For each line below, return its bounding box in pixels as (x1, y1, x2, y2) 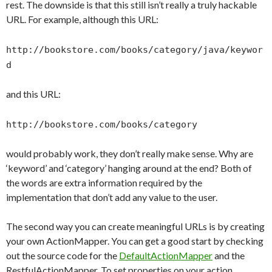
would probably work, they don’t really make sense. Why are (6, 148, 253, 159)
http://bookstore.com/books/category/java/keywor (6, 44, 263, 55)
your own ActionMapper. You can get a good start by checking (6, 235, 263, 246)
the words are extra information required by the (6, 177, 202, 188)
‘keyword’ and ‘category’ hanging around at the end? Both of (6, 162, 252, 174)
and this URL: (6, 88, 61, 100)
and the (212, 250, 245, 261)
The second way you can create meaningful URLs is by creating (6, 220, 265, 232)
